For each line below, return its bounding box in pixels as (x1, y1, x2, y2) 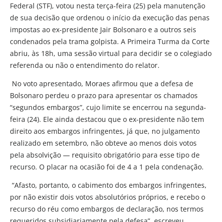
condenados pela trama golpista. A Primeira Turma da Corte (10, 36, 210, 46)
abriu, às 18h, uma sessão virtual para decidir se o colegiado (10, 48, 212, 58)
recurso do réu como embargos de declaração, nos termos (10, 204, 204, 214)
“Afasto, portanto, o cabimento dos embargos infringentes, (10, 180, 207, 190)
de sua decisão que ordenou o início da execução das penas (10, 12, 210, 22)
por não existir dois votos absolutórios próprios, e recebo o (10, 192, 205, 202)
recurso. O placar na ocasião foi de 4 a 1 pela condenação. (10, 162, 204, 171)
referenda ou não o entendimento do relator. (10, 60, 160, 70)
